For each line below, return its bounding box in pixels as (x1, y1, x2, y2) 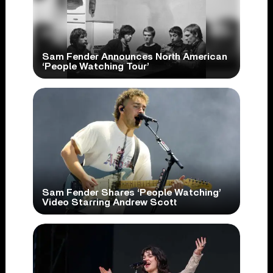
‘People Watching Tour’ (41, 62, 149, 71)
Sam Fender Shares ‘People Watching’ (41, 188, 221, 198)
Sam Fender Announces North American (41, 52, 227, 62)
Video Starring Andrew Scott (41, 197, 177, 208)
